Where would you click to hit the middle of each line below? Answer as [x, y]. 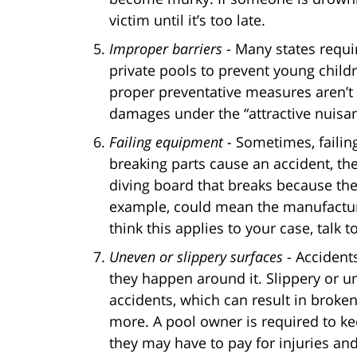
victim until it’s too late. [187, 20]
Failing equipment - [171, 141]
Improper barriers [168, 48]
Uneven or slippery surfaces [198, 256]
